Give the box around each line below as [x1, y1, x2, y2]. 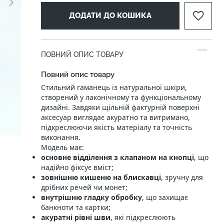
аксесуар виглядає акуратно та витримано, [41, 112, 190, 122]
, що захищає [142, 192, 188, 202]
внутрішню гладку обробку [41, 192, 142, 202]
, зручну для [161, 172, 203, 182]
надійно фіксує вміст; [41, 162, 113, 172]
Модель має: [41, 142, 84, 152]
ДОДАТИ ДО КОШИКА [69, 11, 151, 20]
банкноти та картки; [41, 202, 110, 212]
